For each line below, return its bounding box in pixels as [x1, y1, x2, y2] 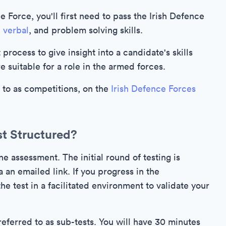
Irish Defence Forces [111, 83, 196, 94]
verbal [3, 24, 29, 36]
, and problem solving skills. [29, 24, 143, 36]
